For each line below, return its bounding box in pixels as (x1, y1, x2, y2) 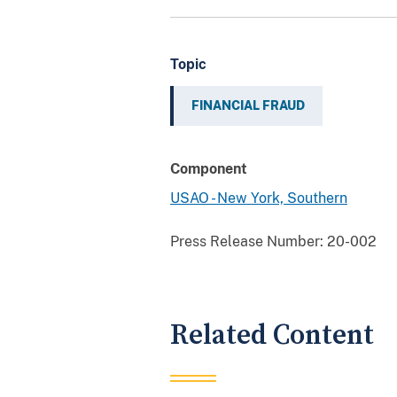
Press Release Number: (170, 232, 323, 250)
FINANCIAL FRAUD (191, 97, 305, 113)
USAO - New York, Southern (170, 189, 347, 206)
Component (170, 160, 247, 177)
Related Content (170, 317, 374, 353)
